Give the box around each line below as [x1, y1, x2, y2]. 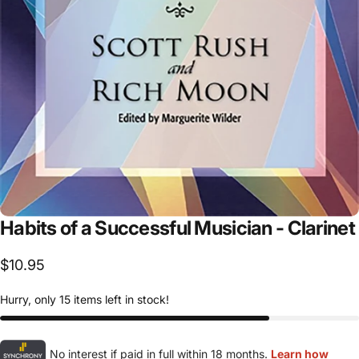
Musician [194, 216, 272, 240]
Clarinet [287, 216, 355, 240]
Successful [95, 216, 192, 240]
